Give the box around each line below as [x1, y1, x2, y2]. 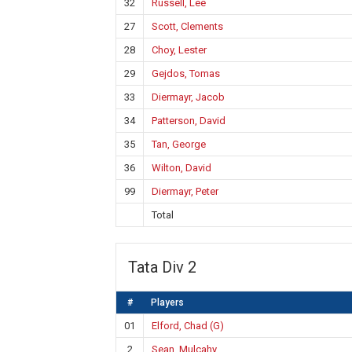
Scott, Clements [152, 20, 223, 32]
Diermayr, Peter [152, 185, 218, 197]
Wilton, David [152, 162, 211, 174]
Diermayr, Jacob [152, 91, 225, 103]
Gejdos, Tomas [152, 68, 220, 79]
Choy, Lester [152, 44, 207, 56]
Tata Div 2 [128, 258, 196, 277]
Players [151, 297, 184, 308]
